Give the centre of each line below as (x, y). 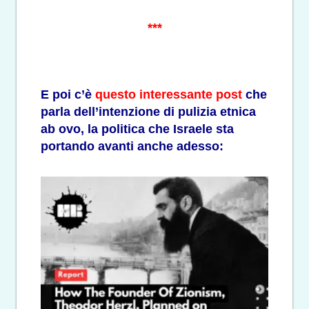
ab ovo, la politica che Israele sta (137, 129)
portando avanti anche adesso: (132, 146)
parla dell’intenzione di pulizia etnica (148, 111)
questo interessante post (169, 94)
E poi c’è (68, 94)
